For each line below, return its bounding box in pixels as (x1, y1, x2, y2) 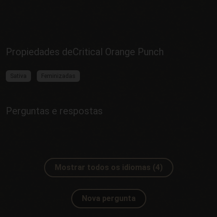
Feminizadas (41, 72, 76, 79)
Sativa (10, 72, 27, 79)
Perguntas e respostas (6, 105, 103, 117)
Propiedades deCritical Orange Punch (6, 46, 164, 58)
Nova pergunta (81, 193, 136, 203)
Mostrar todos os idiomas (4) (54, 162, 163, 172)
